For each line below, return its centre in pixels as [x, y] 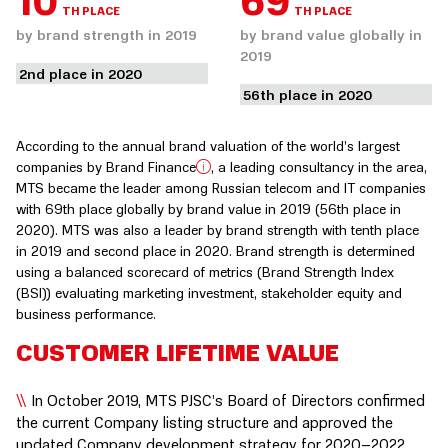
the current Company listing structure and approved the [204, 422]
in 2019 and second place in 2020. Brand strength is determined [215, 250]
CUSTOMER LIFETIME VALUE [177, 352]
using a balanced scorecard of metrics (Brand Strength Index [205, 271]
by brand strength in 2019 [106, 34]
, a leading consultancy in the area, [319, 166]
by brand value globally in [331, 34]
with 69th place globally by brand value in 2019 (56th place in [208, 208]
